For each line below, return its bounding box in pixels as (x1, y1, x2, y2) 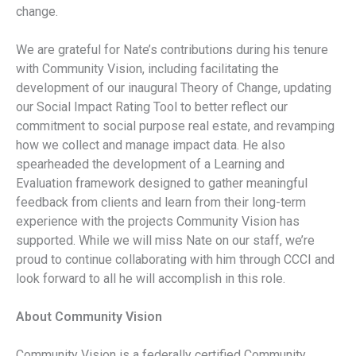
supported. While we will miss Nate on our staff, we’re (16, 233, 315, 249)
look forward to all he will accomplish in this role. (16, 271, 285, 287)
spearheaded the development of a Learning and (16, 157, 284, 172)
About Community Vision (16, 309, 162, 325)
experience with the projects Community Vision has (16, 214, 300, 230)
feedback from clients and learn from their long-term (16, 195, 306, 211)
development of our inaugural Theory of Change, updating (16, 80, 331, 96)
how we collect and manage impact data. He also (16, 137, 285, 153)
